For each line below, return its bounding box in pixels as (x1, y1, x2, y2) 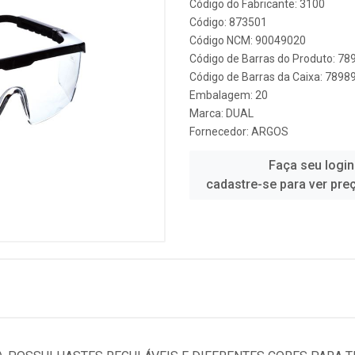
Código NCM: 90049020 (189, 34, 306, 47)
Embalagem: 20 (189, 89, 268, 101)
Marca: (189, 107, 226, 120)
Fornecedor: (189, 125, 251, 138)
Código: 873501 (189, 16, 267, 29)
